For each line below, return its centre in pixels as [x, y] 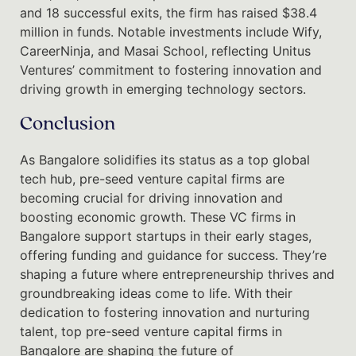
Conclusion [68, 124]
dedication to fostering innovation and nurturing [165, 312]
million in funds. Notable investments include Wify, [171, 31]
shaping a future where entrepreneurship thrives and [177, 274]
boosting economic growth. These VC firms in [158, 217]
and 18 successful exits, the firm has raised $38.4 [168, 12]
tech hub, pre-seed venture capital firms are [152, 178]
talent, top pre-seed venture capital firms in [151, 331]
